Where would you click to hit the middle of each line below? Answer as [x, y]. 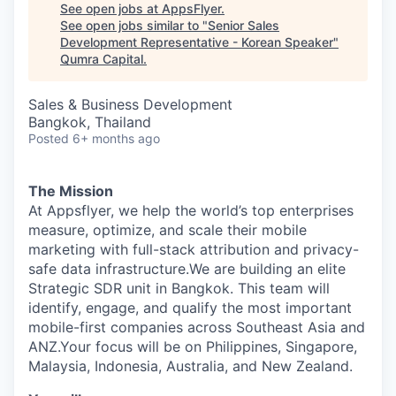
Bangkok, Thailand [90, 122]
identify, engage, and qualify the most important [190, 308]
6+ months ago [116, 139]
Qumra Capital [102, 59]
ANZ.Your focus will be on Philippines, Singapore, [193, 347]
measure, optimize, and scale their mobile [168, 230]
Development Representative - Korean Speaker [197, 42]
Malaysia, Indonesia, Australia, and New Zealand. [190, 366]
